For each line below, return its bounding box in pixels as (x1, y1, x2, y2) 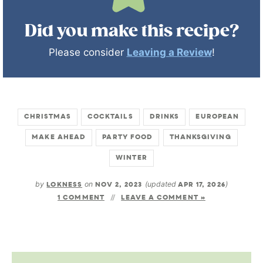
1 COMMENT (58, 193, 104, 204)
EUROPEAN (195, 112, 240, 123)
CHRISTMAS (23, 112, 71, 123)
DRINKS (149, 112, 180, 123)
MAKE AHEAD (32, 132, 86, 144)
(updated (144, 180, 178, 189)
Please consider (48, 46, 127, 59)
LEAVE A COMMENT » (121, 193, 205, 204)
